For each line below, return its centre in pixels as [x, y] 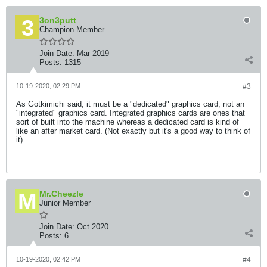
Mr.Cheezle [61, 194]
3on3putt [58, 20]
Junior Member [65, 203]
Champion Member [72, 30]
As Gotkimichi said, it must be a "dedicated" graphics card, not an [130, 104]
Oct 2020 [93, 227]
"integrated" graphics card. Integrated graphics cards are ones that [131, 113]
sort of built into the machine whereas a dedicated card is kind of [128, 122]
